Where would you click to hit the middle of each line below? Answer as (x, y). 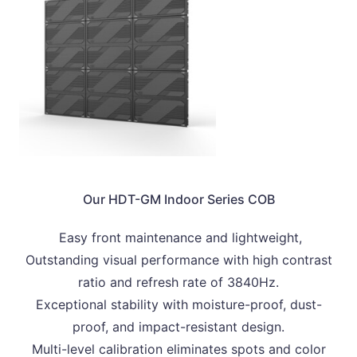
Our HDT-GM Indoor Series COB (178, 200)
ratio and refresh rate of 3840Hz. (178, 282)
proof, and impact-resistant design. (178, 327)
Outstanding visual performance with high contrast (178, 260)
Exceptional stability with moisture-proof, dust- (178, 305)
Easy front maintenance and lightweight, (178, 238)
